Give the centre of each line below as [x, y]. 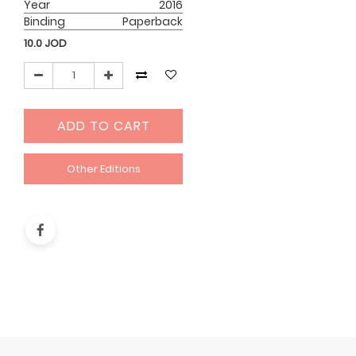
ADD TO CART [103, 126]
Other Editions [103, 168]
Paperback [153, 22]
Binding [45, 22]
